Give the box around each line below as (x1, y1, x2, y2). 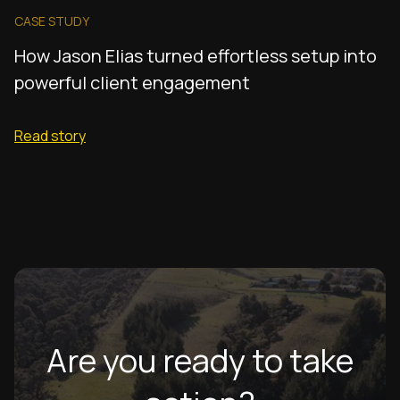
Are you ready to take (46, 337, 354, 382)
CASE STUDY (14, 12, 89, 29)
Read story (14, 125, 86, 146)
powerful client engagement (14, 70, 250, 95)
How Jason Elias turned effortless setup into (14, 43, 377, 68)
